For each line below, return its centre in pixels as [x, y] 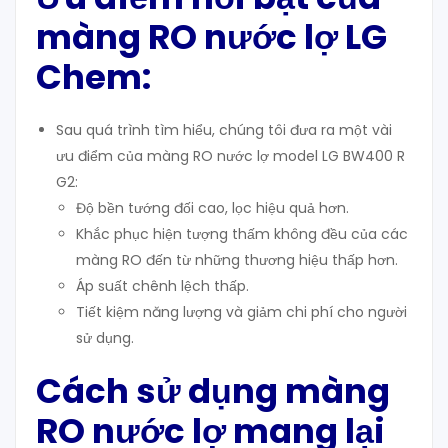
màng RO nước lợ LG [211, 37]
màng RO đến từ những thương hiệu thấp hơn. [237, 260]
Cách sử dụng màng [213, 391]
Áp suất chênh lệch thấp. [162, 286]
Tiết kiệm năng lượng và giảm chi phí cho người [241, 312]
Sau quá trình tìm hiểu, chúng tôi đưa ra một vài [224, 130]
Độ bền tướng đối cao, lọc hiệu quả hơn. [212, 208]
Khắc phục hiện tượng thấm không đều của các [242, 234]
